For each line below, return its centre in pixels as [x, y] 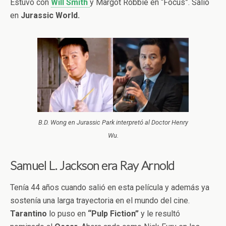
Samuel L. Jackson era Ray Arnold [92, 165]
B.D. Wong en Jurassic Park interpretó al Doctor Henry [113, 122]
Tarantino [29, 213]
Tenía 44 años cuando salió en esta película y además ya [110, 187]
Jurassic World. [50, 15]
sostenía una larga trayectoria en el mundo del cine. [100, 200]
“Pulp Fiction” [113, 213]
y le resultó [159, 213]
